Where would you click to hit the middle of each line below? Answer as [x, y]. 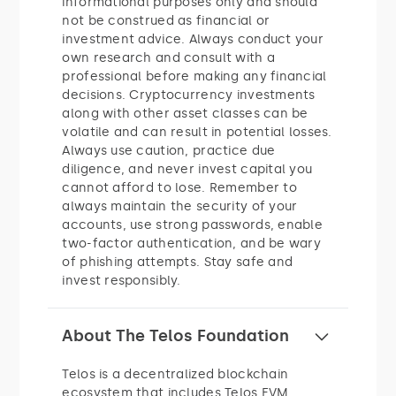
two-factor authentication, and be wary [192, 243]
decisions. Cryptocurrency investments [189, 95]
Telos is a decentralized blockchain [175, 374]
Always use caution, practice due [169, 150]
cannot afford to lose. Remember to [179, 187]
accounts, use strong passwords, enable [193, 225]
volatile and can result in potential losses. [197, 132]
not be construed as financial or [166, 20]
